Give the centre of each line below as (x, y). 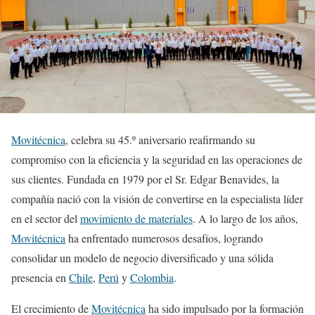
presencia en (40, 277)
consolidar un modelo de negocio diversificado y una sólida (142, 257)
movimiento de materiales (136, 218)
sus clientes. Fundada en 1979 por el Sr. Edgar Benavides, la (145, 179)
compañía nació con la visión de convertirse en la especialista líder (157, 198)
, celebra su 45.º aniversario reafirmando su (160, 139)
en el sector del (46, 218)
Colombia (152, 277)
